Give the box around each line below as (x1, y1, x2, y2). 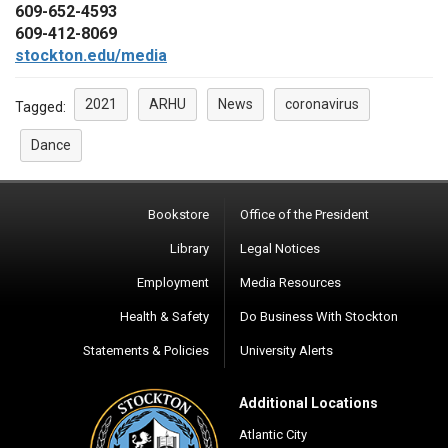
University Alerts (240, 342, 333, 358)
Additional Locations (239, 394, 378, 411)
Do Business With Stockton (240, 308, 398, 324)
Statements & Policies (83, 342, 209, 358)
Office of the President (240, 206, 369, 222)
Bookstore (148, 206, 209, 222)
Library (170, 240, 209, 256)
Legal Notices (240, 240, 320, 256)
